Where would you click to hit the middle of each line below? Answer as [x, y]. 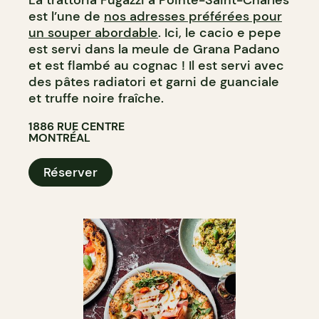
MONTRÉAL [59, 138]
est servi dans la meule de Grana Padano [154, 49]
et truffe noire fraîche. [96, 99]
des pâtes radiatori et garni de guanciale [154, 82]
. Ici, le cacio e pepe [220, 33]
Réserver [70, 173]
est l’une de [66, 17]
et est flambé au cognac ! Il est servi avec [156, 66]
